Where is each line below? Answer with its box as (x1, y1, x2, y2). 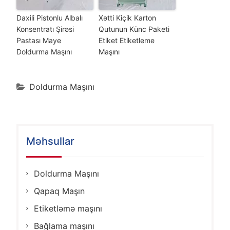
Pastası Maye (16, 35, 61, 45)
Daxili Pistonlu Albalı (16, 13, 83, 22)
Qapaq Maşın (33, 185, 85, 196)
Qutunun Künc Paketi (98, 24, 169, 33)
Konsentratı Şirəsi (16, 24, 74, 33)
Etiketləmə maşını (33, 203, 102, 214)
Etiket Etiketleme (98, 35, 155, 45)
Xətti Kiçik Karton (98, 13, 156, 22)
